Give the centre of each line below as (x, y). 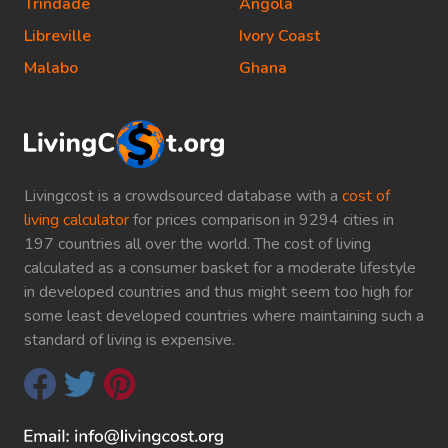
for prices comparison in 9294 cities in (261, 220)
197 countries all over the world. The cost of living (197, 244)
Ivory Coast (279, 36)
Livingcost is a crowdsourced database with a (183, 196)
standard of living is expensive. (129, 340)
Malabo (51, 68)
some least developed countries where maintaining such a (224, 316)
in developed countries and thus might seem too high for (218, 292)
